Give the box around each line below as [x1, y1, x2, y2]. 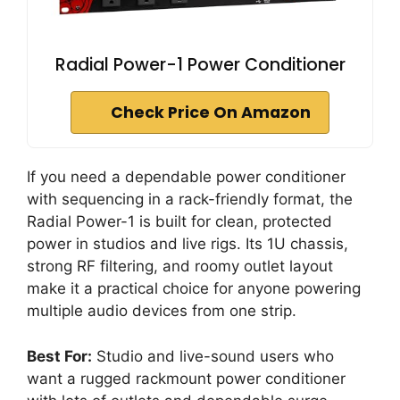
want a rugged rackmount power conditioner [27, 369, 346, 387]
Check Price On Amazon [111, 102, 311, 124]
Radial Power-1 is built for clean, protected [27, 212, 332, 231]
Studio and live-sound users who [92, 346, 334, 365]
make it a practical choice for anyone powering [27, 279, 361, 298]
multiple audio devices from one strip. [27, 302, 296, 321]
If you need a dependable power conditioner [27, 168, 346, 187]
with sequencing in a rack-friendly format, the [27, 190, 353, 209]
